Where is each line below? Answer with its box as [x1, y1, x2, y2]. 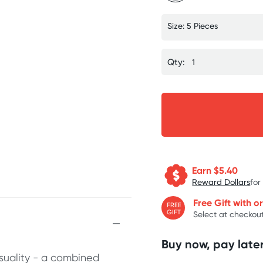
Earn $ [192, 164, 220, 176]
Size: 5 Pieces [167, 21, 218, 31]
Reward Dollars [192, 176, 251, 187]
